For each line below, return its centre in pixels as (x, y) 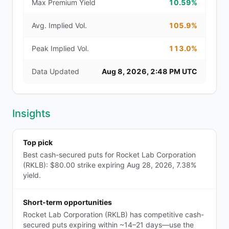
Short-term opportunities (67, 202)
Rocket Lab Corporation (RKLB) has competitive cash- (113, 214)
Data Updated (55, 71)
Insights (31, 113)
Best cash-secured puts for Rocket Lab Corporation (109, 155)
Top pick (38, 142)
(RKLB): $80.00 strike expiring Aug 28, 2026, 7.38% (110, 165)
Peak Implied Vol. (60, 48)
